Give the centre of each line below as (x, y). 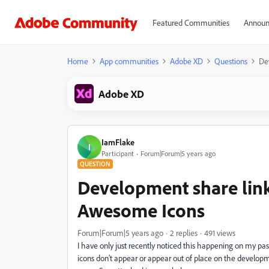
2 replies (184, 233)
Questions (231, 61)
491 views (220, 233)
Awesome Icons (141, 210)
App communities (129, 61)
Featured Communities (191, 23)
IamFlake (118, 142)
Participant (118, 153)
